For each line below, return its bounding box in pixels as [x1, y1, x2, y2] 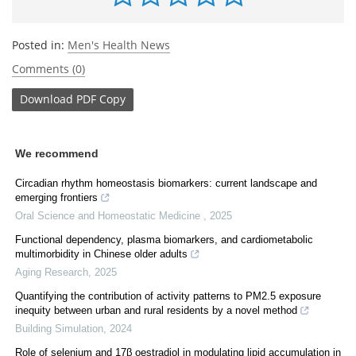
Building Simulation [15, 322, 103, 335]
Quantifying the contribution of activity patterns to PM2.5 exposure [15, 289, 321, 302]
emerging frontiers [15, 191, 98, 203]
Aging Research [15, 265, 88, 278]
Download [20, 91, 73, 107]
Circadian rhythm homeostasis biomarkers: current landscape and [15, 176, 317, 189]
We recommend [15, 146, 99, 160]
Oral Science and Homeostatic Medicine [15, 209, 203, 222]
